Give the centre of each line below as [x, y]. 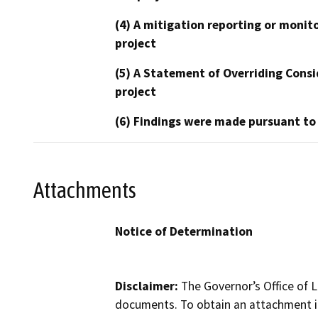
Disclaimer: [147, 286]
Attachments [85, 190]
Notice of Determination [184, 232]
